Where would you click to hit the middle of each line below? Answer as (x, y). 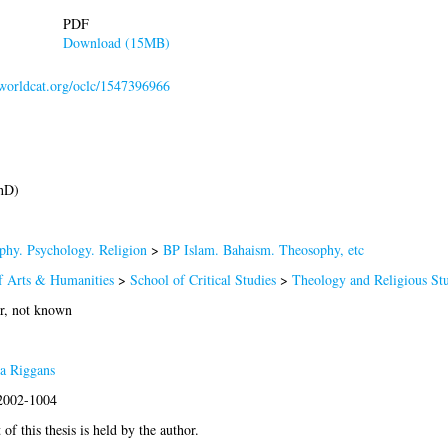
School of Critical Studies (204, 279)
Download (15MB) (116, 42)
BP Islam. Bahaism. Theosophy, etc (263, 249)
